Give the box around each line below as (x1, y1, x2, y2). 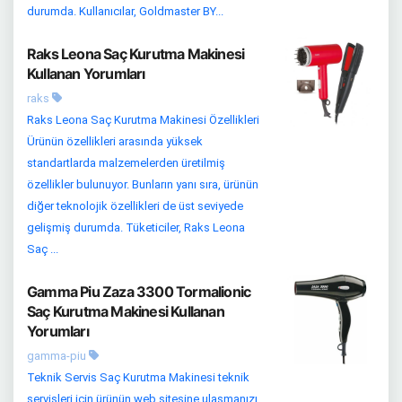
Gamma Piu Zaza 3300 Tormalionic (27, 283, 251, 301)
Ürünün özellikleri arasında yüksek (27, 135, 203, 148)
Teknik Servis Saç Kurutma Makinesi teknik (27, 371, 249, 384)
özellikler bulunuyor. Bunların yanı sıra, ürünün (27, 178, 258, 191)
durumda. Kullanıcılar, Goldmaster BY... (27, 4, 223, 18)
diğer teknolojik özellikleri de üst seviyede (27, 199, 243, 213)
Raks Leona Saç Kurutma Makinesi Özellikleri (27, 113, 259, 127)
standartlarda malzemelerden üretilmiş (27, 156, 225, 170)
